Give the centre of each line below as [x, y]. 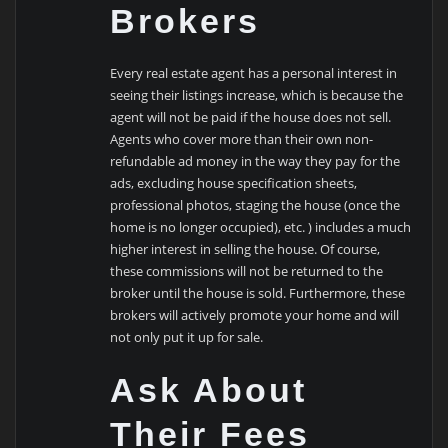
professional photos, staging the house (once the [255, 204]
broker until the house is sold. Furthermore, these [258, 292]
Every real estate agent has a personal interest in [254, 72]
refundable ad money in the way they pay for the [255, 160]
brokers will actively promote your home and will [255, 314]
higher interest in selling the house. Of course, [245, 248]
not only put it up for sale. [187, 336]
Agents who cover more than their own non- [242, 138]
